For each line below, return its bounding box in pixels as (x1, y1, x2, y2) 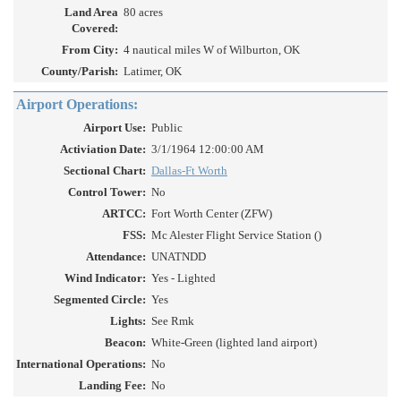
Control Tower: (68, 185, 146, 200)
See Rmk (151, 314, 194, 328)
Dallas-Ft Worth (151, 164, 227, 178)
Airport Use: (83, 121, 146, 135)
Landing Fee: (79, 379, 146, 393)
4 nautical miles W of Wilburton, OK (124, 43, 300, 57)
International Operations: (16, 357, 146, 371)
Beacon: (105, 336, 146, 350)
